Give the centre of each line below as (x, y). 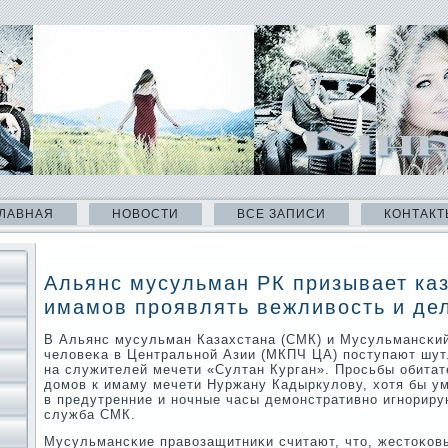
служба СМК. (90, 414)
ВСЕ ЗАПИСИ (281, 214)
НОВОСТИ (145, 214)
